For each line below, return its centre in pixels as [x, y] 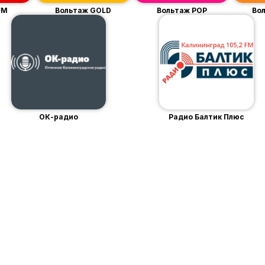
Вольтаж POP [182, 10]
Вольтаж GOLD [83, 10]
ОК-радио [59, 117]
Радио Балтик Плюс [206, 117]
